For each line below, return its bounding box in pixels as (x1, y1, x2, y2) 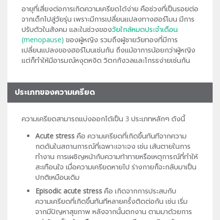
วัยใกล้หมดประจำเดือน (112, 25, 178, 34)
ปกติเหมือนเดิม (35, 172, 80, 182)
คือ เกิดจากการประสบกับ (102, 186, 176, 195)
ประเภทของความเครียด (14, 87, 95, 98)
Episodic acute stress (35, 186, 102, 195)
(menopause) (22, 35, 64, 44)
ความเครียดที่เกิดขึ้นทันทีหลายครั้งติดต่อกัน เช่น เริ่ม (35, 196, 188, 206)
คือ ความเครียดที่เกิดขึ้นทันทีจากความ (75, 131, 187, 140)
